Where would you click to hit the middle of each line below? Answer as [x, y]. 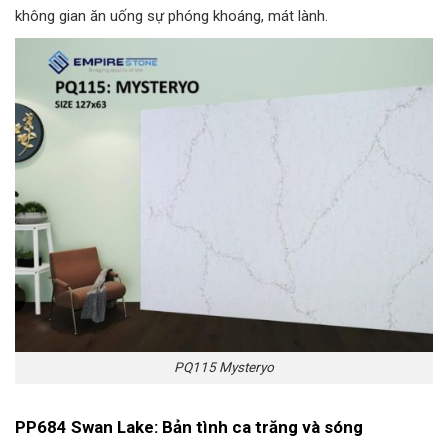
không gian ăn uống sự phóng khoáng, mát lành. [171, 15]
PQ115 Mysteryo [224, 367]
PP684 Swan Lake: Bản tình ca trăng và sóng [189, 426]
